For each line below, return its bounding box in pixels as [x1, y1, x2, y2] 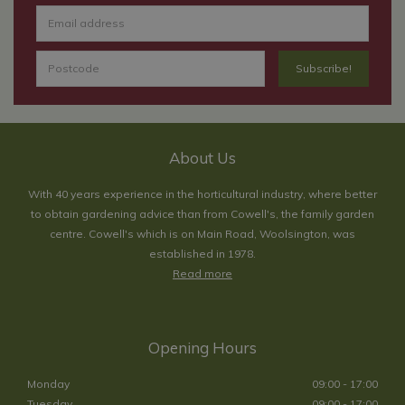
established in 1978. [149, 246, 256, 260]
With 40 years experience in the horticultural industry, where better [28, 186, 377, 201]
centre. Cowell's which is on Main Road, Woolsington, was [50, 226, 355, 240]
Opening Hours [148, 337, 257, 357]
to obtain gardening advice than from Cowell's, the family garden [31, 206, 374, 221]
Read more [173, 266, 232, 280]
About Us [169, 147, 236, 167]
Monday [27, 376, 70, 391]
